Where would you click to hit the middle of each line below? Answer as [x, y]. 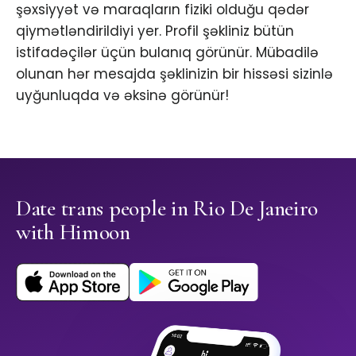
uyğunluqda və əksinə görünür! [122, 96]
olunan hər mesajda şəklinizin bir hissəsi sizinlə [174, 74]
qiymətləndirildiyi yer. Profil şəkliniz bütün [155, 31]
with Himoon [73, 232]
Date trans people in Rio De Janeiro [167, 209]
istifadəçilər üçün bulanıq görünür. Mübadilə [167, 53]
